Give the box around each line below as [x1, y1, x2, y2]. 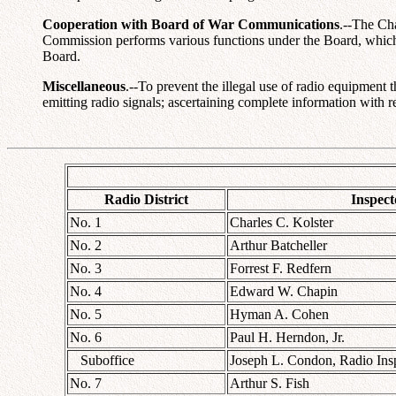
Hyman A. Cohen [230, 306, 329, 322]
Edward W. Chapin [230, 283, 338, 299]
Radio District [104, 191, 188, 207]
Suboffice [70, 352, 134, 368]
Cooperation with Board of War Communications [42, 16, 339, 32]
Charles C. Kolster [230, 214, 333, 230]
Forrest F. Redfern [230, 260, 331, 276]
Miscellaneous [42, 78, 126, 94]
